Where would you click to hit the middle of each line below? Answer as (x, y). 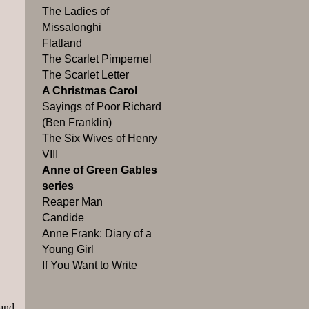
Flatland (62, 43)
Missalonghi (72, 28)
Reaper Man (72, 202)
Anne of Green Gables (100, 170)
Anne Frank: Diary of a (97, 234)
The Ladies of (76, 12)
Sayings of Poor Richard (102, 107)
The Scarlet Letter (86, 75)
